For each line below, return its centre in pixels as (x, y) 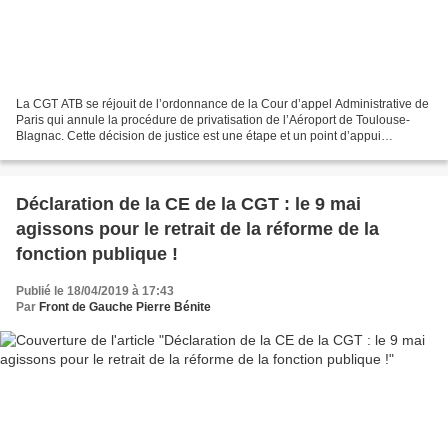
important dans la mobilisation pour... (115, 151)
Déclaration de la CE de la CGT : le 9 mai (188, 203)
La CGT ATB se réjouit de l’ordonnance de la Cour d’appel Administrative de (222, 103)
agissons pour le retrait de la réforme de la (197, 228)
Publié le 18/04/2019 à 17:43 (95, 290)
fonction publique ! (97, 253)
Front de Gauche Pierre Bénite (125, 306)
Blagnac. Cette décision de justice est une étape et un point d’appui (198, 135)
